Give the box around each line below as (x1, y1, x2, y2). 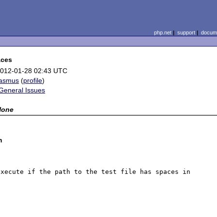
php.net (154, 30, 171, 35)
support (177, 30, 195, 35)
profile (23, 77, 43, 84)
